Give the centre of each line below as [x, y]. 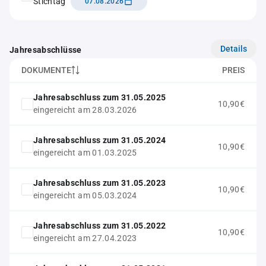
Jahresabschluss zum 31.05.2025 [100, 97]
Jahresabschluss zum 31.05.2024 [100, 140]
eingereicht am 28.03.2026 [85, 110]
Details [234, 48]
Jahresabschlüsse [46, 50]
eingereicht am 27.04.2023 [85, 238]
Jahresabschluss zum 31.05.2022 [100, 226]
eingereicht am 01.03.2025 [85, 153]
